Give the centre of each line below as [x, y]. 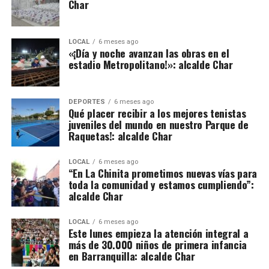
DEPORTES [86, 102]
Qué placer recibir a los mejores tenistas [157, 113]
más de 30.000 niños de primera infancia [157, 244]
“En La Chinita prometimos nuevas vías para [162, 173]
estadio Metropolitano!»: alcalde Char [150, 64]
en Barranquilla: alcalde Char [131, 256]
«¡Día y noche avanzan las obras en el [149, 53]
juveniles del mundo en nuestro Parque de [158, 124]
